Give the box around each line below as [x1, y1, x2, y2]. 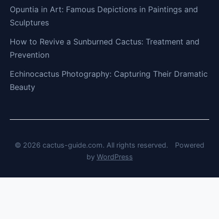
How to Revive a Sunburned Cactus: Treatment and [10, 37, 199, 47]
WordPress [96, 153, 133, 161]
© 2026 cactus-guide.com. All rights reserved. [15, 141, 170, 150]
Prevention [10, 50, 49, 60]
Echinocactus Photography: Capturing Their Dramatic [10, 69, 208, 79]
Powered [175, 141, 204, 150]
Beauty [10, 82, 35, 92]
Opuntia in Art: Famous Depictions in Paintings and [10, 4, 198, 15]
